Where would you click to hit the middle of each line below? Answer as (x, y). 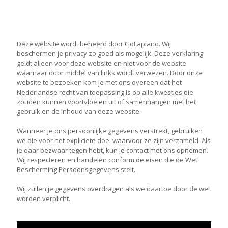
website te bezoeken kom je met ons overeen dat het (99, 82)
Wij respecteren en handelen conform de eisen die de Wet (107, 160)
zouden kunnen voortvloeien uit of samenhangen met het (106, 102)
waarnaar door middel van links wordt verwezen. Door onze (110, 73)
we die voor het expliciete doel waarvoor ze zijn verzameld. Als (114, 140)
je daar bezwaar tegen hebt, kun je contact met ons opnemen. (112, 150)
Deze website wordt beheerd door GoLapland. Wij (94, 44)
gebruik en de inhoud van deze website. (79, 111)
